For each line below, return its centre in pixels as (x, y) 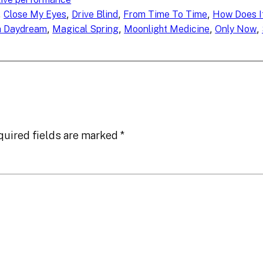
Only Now (236, 29)
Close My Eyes (35, 15)
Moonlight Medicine (167, 29)
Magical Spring (86, 29)
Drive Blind (95, 15)
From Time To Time (166, 15)
